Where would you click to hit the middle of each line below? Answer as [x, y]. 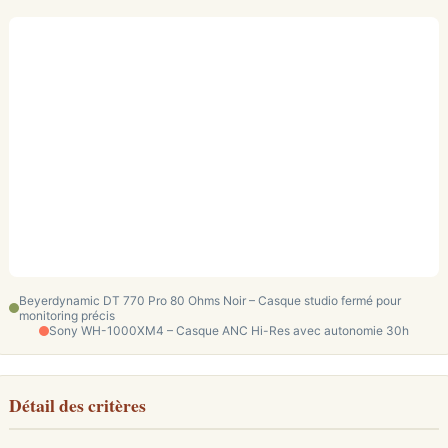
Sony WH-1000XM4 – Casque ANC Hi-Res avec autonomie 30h [229, 330]
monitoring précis [67, 315]
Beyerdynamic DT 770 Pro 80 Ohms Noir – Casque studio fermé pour [210, 300]
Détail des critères [77, 405]
